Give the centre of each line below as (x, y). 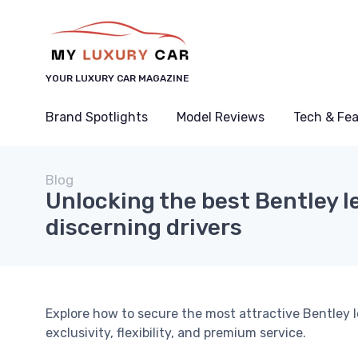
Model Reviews (221, 117)
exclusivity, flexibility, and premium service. (176, 333)
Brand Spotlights (97, 117)
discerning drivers (144, 227)
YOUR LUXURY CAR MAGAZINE (117, 78)
